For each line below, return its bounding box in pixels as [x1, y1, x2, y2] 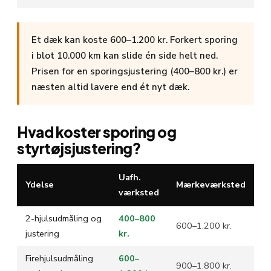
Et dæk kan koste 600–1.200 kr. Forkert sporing [31, 33, 238, 46]
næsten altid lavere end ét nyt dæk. [31, 80, 189, 93]
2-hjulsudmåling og [25, 212, 102, 224]
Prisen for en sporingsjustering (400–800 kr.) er [31, 65, 238, 77]
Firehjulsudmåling [25, 252, 93, 264]
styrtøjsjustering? [17, 139, 141, 157]
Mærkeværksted [176, 178, 246, 191]
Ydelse [25, 178, 54, 191]
